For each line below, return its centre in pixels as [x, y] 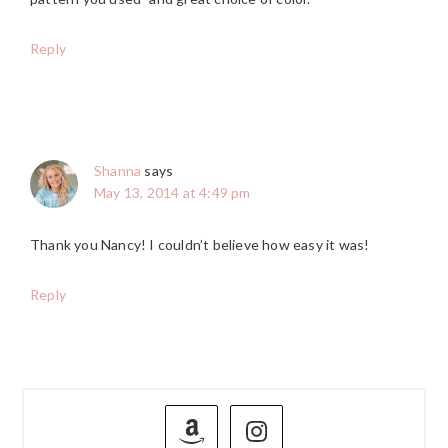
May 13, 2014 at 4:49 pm [172, 193]
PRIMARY [96, 405]
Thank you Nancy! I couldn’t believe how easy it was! [200, 245]
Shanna [118, 171]
